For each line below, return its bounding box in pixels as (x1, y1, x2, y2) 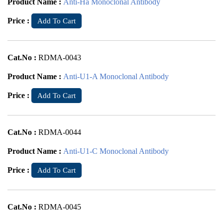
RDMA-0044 (38, 128, 81, 136)
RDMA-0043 (38, 53, 81, 62)
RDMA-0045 (38, 203, 81, 211)
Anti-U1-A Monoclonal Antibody (63, 72, 169, 81)
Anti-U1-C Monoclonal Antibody (63, 147, 169, 155)
